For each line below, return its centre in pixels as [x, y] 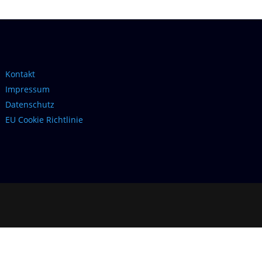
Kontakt [20, 74]
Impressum [27, 89]
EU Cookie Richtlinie [44, 119]
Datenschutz [30, 104]
